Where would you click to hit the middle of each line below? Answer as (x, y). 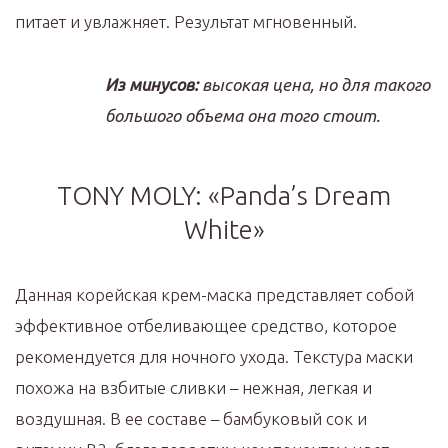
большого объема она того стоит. (242, 115)
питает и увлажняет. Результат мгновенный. (186, 21)
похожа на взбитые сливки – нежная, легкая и (193, 387)
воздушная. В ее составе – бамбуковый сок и (191, 418)
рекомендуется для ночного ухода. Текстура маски (214, 356)
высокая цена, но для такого (314, 84)
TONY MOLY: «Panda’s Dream (224, 195)
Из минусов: (151, 84)
